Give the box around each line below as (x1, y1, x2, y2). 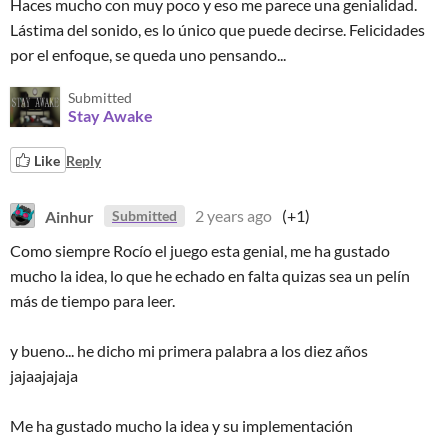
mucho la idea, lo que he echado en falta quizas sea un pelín (10, 266, 410, 285)
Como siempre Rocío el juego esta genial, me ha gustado (10, 241, 390, 260)
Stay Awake (68, 106, 153, 125)
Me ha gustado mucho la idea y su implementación (10, 416, 353, 435)
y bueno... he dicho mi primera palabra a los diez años (10, 341, 368, 360)
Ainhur (45, 206, 94, 225)
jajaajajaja (10, 366, 78, 385)
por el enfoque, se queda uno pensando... (10, 45, 286, 64)
